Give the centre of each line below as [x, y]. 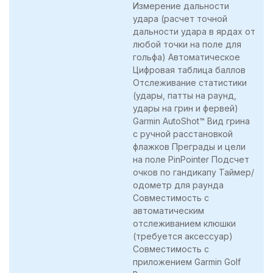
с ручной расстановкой [183, 133]
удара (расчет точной [180, 18]
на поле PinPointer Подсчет [191, 159]
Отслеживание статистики [190, 82]
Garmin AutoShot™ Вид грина [191, 121]
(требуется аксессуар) [183, 236]
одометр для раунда [178, 185]
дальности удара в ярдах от [194, 31]
